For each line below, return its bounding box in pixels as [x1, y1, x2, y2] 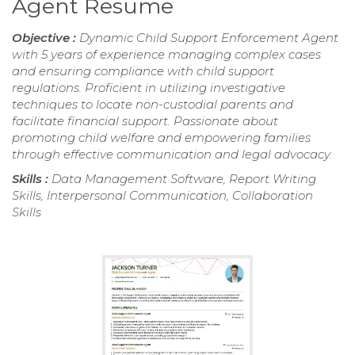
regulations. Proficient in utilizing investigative [12, 80, 285, 96]
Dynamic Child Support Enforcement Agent [79, 30, 338, 46]
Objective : [12, 30, 79, 46]
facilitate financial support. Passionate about [12, 113, 278, 129]
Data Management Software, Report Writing [52, 171, 316, 187]
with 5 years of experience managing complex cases [12, 47, 321, 63]
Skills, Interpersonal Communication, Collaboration [12, 188, 313, 204]
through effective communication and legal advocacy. [12, 147, 332, 162]
